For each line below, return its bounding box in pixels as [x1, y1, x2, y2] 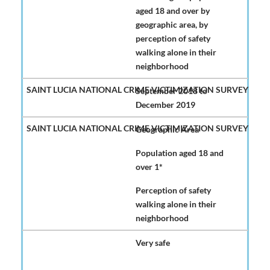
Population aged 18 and [136, 148, 224, 159]
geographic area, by [136, 19, 208, 30]
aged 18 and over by [136, 5, 210, 16]
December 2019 [136, 99, 195, 110]
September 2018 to [136, 86, 207, 96]
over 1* [136, 162, 163, 172]
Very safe [136, 237, 170, 248]
